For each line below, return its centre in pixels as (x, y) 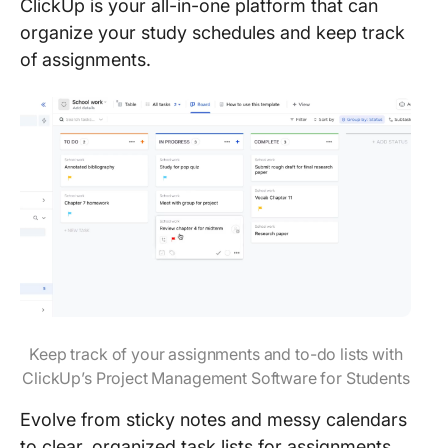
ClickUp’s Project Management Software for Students (216, 378)
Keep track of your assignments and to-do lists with (216, 354)
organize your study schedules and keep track (212, 32)
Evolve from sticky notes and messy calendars (213, 419)
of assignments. (85, 59)
